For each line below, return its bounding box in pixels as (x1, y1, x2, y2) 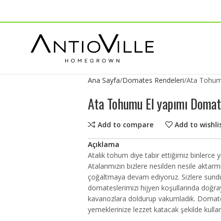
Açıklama (87, 140, 119, 149)
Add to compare (97, 119, 153, 129)
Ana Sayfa (87, 75, 120, 85)
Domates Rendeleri (122, 75, 184, 85)
